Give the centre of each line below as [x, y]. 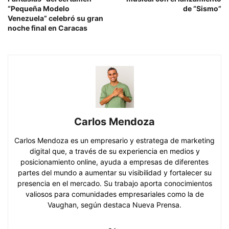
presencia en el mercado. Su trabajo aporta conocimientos [114, 183]
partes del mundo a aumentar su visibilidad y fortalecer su [114, 172]
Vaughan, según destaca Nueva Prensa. [114, 204]
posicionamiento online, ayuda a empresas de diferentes [114, 162]
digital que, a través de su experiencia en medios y [114, 151]
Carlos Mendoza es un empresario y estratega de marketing [114, 140]
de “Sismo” [202, 8]
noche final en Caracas [48, 28]
